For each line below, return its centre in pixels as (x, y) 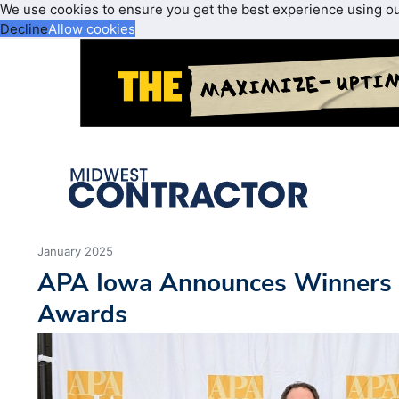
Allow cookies (92, 29)
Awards (83, 314)
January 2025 (76, 252)
